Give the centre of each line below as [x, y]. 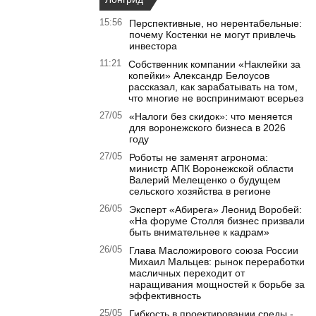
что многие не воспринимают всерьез [216, 98]
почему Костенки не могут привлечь [212, 35]
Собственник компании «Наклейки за [214, 65]
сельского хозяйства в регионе [200, 192]
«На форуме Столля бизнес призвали [217, 221]
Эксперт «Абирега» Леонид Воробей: [215, 210]
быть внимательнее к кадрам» [199, 232]
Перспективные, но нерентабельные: [215, 24]
